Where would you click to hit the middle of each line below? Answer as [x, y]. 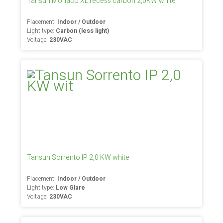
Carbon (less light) [83, 31]
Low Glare [71, 188]
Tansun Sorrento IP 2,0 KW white [78, 158]
